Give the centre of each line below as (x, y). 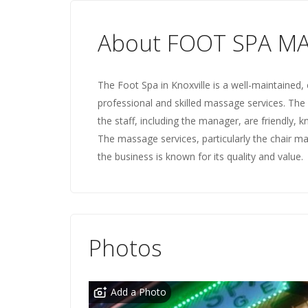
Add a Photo (139, 292)
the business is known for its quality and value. (200, 156)
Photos (125, 248)
